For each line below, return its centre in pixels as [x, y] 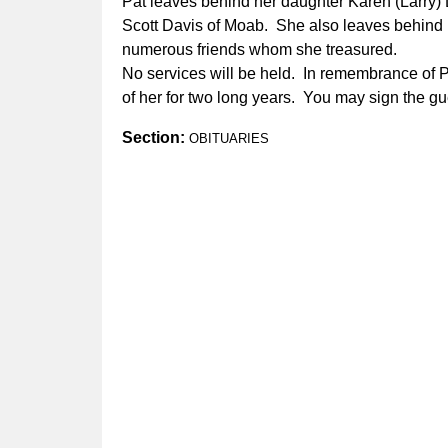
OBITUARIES [229, 139]
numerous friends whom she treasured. [259, 50]
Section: [155, 138]
